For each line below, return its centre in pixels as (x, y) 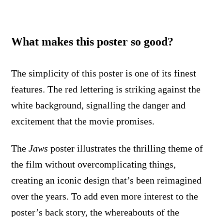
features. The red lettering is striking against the (106, 89)
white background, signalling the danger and (98, 105)
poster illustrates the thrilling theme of (125, 148)
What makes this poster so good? (92, 41)
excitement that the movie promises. (83, 121)
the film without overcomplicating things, (93, 164)
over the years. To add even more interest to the (105, 196)
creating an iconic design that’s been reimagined (106, 180)
